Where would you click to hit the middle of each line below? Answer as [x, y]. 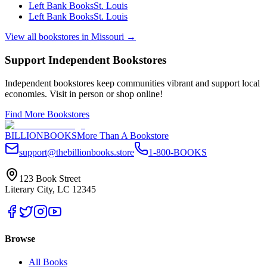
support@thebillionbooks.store [77, 152]
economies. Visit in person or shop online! [84, 94]
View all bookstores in [48, 37]
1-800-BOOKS [178, 152]
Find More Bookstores [47, 114]
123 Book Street [50, 178]
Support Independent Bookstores [86, 60]
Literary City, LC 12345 [50, 189]
